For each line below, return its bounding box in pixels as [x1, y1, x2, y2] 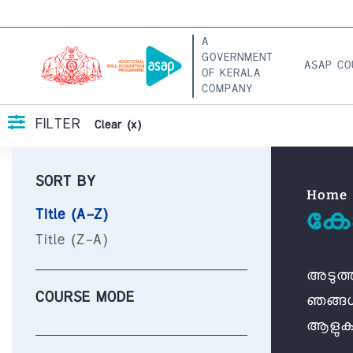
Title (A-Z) [35, 207, 108, 225]
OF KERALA [202, 66, 261, 80]
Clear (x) [95, 119, 141, 132]
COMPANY [202, 82, 253, 96]
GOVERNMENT [202, 50, 273, 65]
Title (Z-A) [35, 232, 108, 250]
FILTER [30, 117, 87, 134]
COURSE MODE [35, 290, 135, 307]
